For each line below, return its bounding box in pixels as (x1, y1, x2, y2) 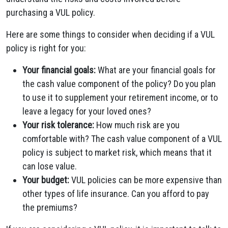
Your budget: (22, 175, 69, 185)
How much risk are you (94, 120, 180, 130)
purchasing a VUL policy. (6, 7, 95, 18)
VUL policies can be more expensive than (69, 175, 222, 185)
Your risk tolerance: (22, 120, 94, 130)
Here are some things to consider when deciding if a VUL (6, 29, 215, 40)
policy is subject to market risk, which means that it (22, 147, 212, 158)
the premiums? (22, 202, 77, 213)
